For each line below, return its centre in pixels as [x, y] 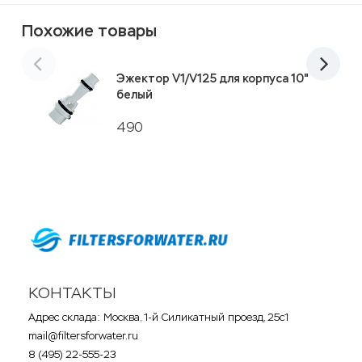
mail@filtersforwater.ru [83, 335]
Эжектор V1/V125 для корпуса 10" [212, 78]
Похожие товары [89, 31]
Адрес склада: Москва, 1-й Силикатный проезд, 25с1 [158, 317]
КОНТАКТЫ [72, 293]
